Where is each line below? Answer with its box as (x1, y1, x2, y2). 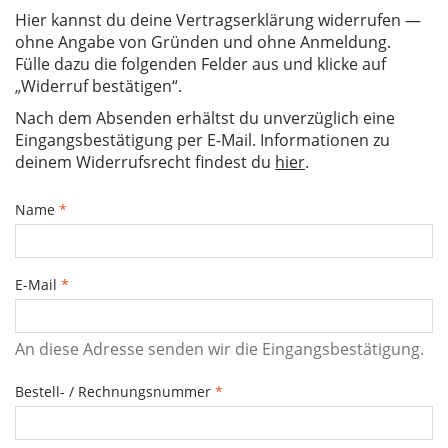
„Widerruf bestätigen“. (15, 75, 182, 98)
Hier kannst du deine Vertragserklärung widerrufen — (15, 9, 421, 32)
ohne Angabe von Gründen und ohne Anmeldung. (15, 31, 391, 54)
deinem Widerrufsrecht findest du (15, 151, 275, 174)
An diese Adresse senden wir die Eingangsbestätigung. (15, 338, 424, 361)
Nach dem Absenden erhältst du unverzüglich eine (15, 107, 395, 130)
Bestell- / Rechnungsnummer (15, 382, 215, 402)
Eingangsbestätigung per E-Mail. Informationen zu (15, 129, 390, 152)
